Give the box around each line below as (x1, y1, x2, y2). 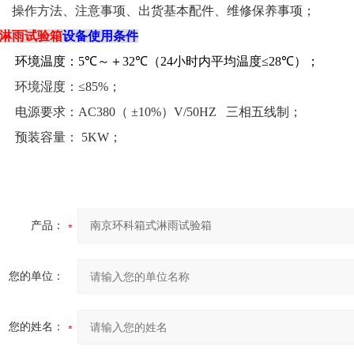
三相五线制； (226, 105, 302, 119)
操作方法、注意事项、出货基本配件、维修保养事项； (12, 4, 315, 17)
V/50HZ (174, 105, 217, 119)
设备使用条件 (62, 29, 138, 43)
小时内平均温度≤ (173, 55, 269, 68)
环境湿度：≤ (15, 80, 85, 93)
